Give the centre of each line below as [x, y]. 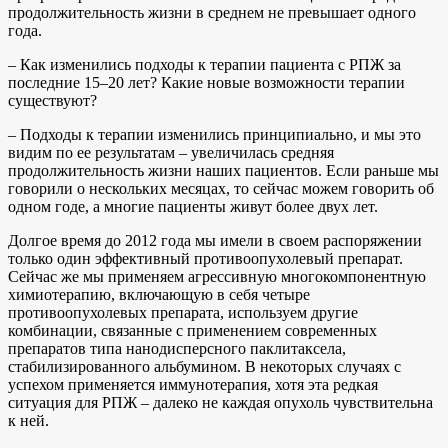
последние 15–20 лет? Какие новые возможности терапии [206, 82]
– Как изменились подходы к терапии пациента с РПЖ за [204, 64]
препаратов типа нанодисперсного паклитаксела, [177, 348]
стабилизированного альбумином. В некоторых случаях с [204, 366]
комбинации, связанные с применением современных [192, 330]
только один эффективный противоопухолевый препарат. [205, 258]
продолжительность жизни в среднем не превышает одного [212, 12]
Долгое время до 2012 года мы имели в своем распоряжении [215, 240]
